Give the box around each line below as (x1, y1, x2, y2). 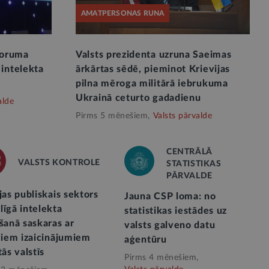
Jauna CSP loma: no (124, 192, 216, 202)
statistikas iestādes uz (124, 206, 228, 216)
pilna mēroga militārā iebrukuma (76, 79, 228, 89)
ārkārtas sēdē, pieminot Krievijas (76, 64, 231, 74)
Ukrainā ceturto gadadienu (76, 93, 201, 103)
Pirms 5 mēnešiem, (76, 112, 150, 121)
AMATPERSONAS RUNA (81, 10, 165, 17)
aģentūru (124, 235, 167, 245)
